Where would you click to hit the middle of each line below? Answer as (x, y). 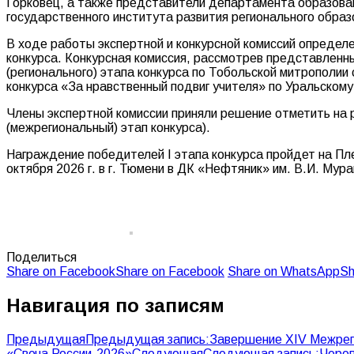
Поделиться (41, 257)
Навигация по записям (115, 305)
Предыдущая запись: (147, 339)
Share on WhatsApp (284, 271)
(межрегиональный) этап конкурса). (108, 127)
